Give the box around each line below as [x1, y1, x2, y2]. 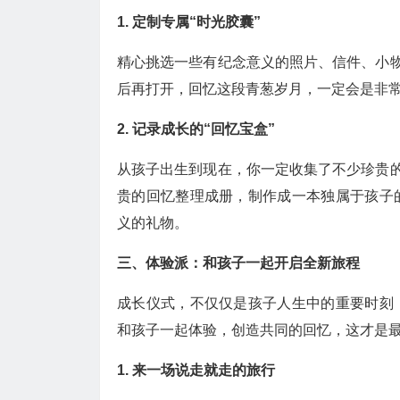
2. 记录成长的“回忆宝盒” [117, 121, 275, 137]
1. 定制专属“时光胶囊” [117, 14, 261, 29]
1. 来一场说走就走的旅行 [117, 362, 275, 378]
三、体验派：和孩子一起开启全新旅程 [117, 255, 360, 271]
